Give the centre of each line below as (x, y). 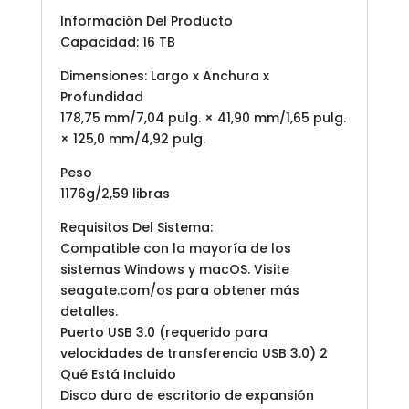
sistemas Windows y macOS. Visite (174, 269)
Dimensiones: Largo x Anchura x (164, 75)
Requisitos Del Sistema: (136, 227)
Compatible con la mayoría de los (175, 248)
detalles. (89, 311)
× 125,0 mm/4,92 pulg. (132, 138)
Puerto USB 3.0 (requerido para (163, 332)
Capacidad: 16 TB (117, 42)
